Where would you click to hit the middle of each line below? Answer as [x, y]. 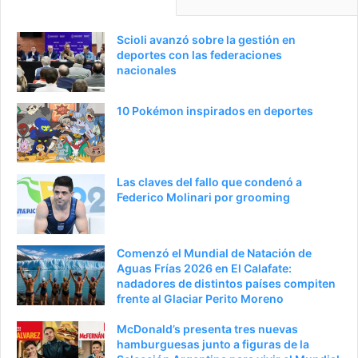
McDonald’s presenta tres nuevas [207, 328]
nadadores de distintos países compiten [226, 283]
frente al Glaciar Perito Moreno [200, 298]
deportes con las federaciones [199, 54]
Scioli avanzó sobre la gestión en [206, 39]
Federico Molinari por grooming [203, 197]
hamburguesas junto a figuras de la [213, 344]
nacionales [147, 70]
